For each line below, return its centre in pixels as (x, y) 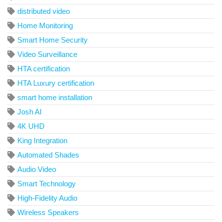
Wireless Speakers (48, 213)
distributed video (44, 11)
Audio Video (37, 169)
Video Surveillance (47, 55)
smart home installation (55, 98)
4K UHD (31, 126)
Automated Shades (48, 155)
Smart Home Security (53, 40)
